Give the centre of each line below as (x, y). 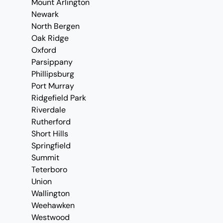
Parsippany (52, 62)
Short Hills (50, 134)
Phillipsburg (53, 74)
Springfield (51, 146)
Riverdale (49, 110)
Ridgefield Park (59, 98)
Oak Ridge (50, 38)
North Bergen (56, 26)
